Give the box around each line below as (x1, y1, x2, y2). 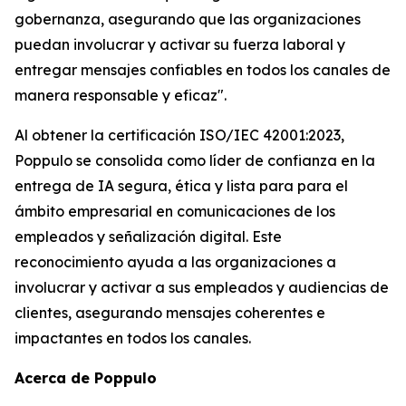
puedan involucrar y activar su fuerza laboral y (14, 35, 345, 53)
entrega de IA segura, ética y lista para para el (14, 177, 348, 195)
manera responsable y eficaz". (14, 86, 227, 104)
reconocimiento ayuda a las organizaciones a (14, 253, 336, 271)
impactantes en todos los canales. (14, 329, 251, 347)
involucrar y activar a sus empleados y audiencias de (14, 278, 389, 296)
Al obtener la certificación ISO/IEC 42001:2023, (14, 126, 344, 144)
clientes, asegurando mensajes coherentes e (14, 304, 325, 322)
